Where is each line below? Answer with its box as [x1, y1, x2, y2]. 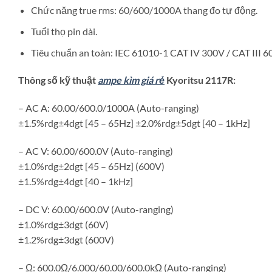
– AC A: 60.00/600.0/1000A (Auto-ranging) [18, 102, 199, 114]
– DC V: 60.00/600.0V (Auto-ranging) [18, 203, 174, 215]
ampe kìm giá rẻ [98, 74, 165, 86]
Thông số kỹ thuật [18, 74, 98, 86]
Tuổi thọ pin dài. [30, 25, 97, 38]
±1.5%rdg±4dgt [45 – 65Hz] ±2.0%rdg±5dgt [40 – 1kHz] [18, 117, 250, 129]
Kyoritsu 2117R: [165, 74, 236, 86]
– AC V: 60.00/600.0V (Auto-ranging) [18, 145, 173, 157]
